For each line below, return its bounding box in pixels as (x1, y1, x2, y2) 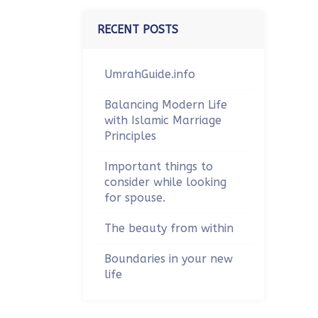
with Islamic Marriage (104, 114, 221, 127)
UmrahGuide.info (104, 67, 195, 81)
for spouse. (104, 191, 165, 204)
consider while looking (104, 175, 226, 189)
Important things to (104, 160, 213, 173)
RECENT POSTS (97, 23, 178, 36)
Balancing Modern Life (104, 98, 227, 111)
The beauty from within (104, 221, 234, 235)
